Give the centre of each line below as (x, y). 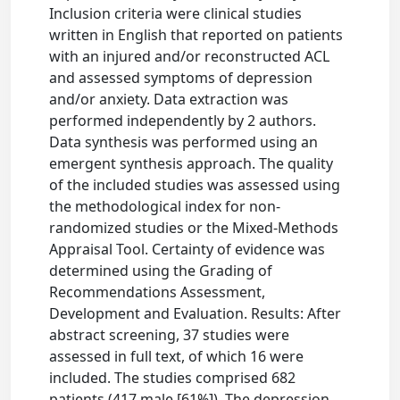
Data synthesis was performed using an (184, 142)
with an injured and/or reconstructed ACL (190, 56)
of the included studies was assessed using (195, 185)
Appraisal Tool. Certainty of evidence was (187, 249)
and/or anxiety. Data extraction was (169, 99)
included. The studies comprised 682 (173, 378)
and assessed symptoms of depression (181, 78)
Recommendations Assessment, (158, 292)
